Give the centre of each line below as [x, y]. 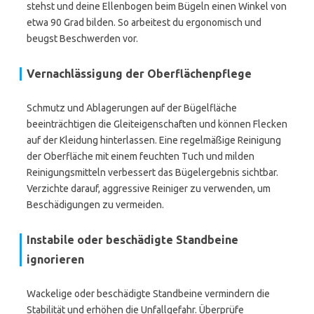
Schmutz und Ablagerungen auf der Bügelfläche [132, 108]
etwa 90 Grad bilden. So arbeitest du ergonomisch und [144, 22]
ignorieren [55, 259]
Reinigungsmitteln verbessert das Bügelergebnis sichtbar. [152, 172]
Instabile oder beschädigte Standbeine [132, 240]
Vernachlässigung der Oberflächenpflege [139, 74]
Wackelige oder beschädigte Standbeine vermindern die [148, 294]
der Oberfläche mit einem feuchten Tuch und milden [141, 156]
